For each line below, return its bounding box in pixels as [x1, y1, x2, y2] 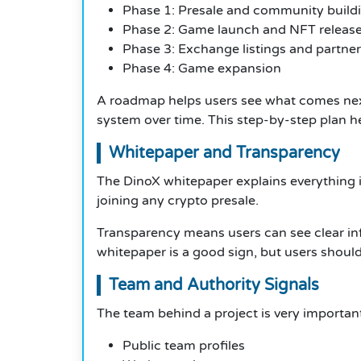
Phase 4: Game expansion [122, 60, 281, 77]
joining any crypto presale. [97, 193, 259, 210]
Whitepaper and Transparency [109, 143, 340, 164]
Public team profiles [122, 338, 245, 355]
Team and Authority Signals [109, 276, 319, 296]
